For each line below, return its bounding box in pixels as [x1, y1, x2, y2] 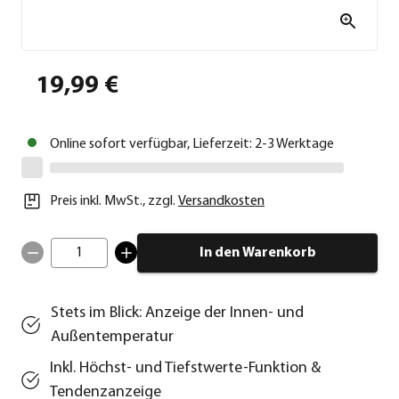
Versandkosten [178, 193, 265, 208]
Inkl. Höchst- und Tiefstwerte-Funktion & [50, 359, 322, 377]
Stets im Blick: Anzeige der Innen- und [50, 304, 304, 322]
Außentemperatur [50, 328, 174, 346]
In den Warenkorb [199, 245, 316, 260]
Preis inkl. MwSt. [50, 193, 142, 208]
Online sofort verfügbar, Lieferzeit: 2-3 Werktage [50, 136, 334, 151]
